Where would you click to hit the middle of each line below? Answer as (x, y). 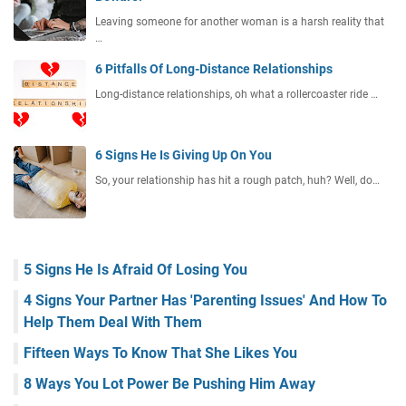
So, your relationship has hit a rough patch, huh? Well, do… (237, 181)
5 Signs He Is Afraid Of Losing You (135, 270)
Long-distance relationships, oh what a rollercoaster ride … (237, 95)
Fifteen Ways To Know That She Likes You (160, 353)
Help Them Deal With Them (113, 323)
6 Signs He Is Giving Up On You (184, 155)
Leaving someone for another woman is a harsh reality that (240, 22)
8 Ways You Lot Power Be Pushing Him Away (169, 384)
